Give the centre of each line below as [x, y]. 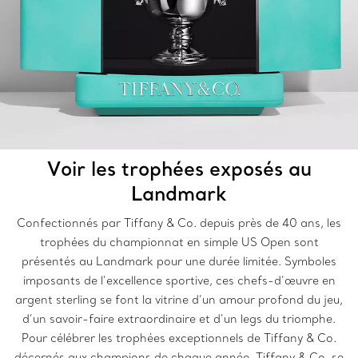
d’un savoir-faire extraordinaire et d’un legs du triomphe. [179, 319]
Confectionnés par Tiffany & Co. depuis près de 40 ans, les [179, 223]
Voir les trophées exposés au [179, 168]
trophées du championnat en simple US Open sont [179, 242]
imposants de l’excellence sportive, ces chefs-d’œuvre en [179, 280]
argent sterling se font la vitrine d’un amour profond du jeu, [179, 300]
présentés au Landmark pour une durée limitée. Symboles [179, 261]
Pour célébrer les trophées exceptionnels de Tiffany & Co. [179, 338]
